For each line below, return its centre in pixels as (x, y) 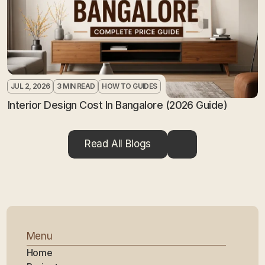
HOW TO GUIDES (130, 86)
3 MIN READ (76, 86)
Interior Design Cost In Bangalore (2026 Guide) (118, 105)
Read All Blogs (118, 144)
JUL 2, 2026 (30, 86)
